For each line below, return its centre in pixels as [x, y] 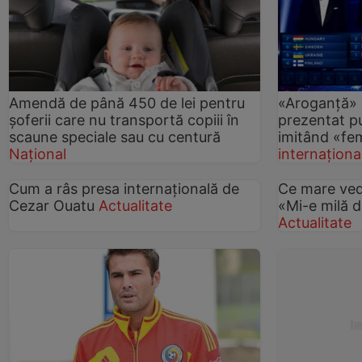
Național [38, 154]
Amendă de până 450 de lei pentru [127, 103]
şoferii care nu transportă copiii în [124, 120]
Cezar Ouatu [54, 206]
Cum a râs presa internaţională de [124, 189]
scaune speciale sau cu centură [115, 137]
